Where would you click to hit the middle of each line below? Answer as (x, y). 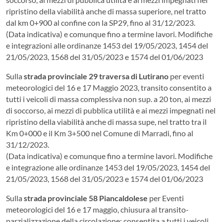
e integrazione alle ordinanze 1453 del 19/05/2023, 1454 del (108, 167)
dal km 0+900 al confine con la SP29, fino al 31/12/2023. (101, 22)
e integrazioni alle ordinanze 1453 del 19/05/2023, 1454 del (107, 45)
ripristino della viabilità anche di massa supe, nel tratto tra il (106, 121)
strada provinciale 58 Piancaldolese (86, 198)
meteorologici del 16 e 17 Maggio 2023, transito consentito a (109, 87)
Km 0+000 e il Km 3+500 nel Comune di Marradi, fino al (100, 133)
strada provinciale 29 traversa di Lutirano (97, 76)
